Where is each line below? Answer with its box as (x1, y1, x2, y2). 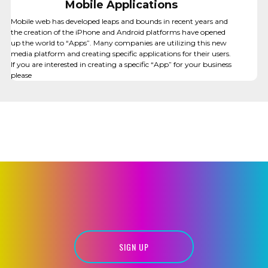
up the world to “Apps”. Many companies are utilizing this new (10, 38, 227, 47)
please (10, 71, 32, 80)
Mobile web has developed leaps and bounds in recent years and (10, 17, 228, 26)
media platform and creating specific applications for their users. (10, 49, 231, 58)
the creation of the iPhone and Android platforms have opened (10, 28, 226, 36)
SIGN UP (119, 240, 149, 253)
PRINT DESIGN (6, 150, 69, 162)
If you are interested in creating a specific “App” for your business (10, 60, 232, 69)
